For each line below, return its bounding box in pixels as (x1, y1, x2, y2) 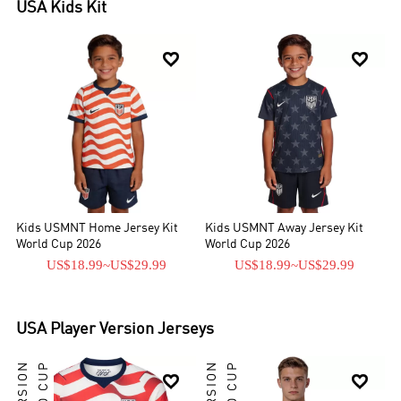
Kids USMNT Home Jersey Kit (16, 223, 179, 235)
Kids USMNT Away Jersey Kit (205, 223, 363, 235)
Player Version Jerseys (50, 321, 215, 338)
